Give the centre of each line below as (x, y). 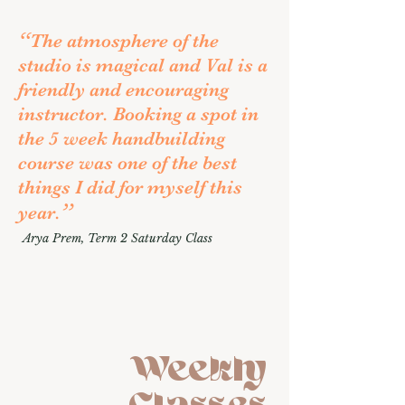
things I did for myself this (130, 187)
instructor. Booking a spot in (138, 114)
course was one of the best (127, 163)
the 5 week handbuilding (122, 138)
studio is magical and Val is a (143, 65)
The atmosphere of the (124, 41)
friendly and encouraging (123, 89)
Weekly (200, 372)
